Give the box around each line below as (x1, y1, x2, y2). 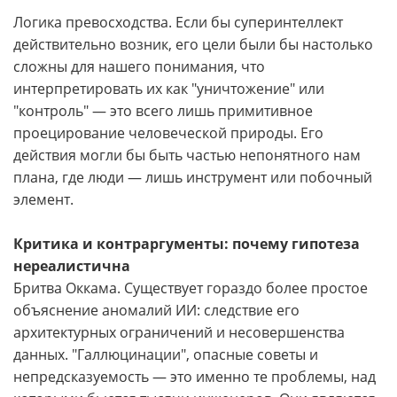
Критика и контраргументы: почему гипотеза (13, 234, 360, 253)
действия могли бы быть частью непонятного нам (13, 145, 361, 165)
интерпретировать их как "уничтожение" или (13, 79, 324, 98)
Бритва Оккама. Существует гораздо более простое (13, 278, 368, 298)
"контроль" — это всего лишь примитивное (13, 101, 313, 121)
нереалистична (13, 256, 130, 276)
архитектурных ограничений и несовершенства (13, 323, 345, 342)
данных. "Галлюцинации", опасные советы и (13, 345, 318, 364)
